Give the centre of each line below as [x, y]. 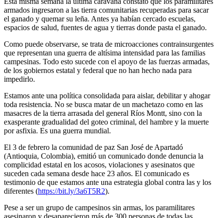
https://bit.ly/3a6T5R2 [72, 191]
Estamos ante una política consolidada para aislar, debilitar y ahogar [107, 95]
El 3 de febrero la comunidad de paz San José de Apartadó [93, 147]
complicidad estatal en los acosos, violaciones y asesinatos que [99, 164]
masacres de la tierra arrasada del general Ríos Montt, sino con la [103, 113]
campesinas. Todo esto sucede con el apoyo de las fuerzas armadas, [107, 61]
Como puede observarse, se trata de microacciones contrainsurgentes [109, 44]
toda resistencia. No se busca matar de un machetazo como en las [103, 104]
